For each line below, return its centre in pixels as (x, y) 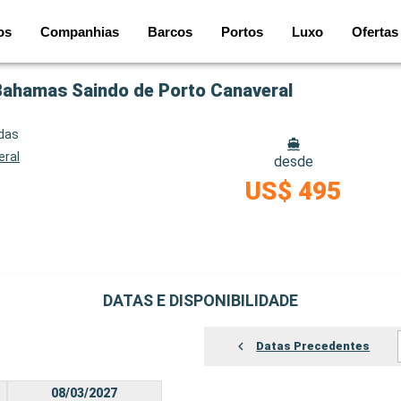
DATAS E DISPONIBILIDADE (200, 300)
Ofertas (375, 31)
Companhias (80, 31)
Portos (242, 31)
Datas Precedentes (313, 346)
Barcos (170, 31)
